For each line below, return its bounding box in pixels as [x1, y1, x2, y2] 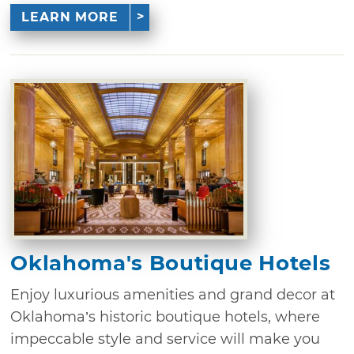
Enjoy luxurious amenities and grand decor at [10, 285, 336, 303]
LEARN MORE [21, 9, 119, 24]
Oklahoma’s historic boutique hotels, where [10, 307, 321, 326]
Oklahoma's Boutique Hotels [10, 250, 331, 276]
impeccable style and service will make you [10, 330, 321, 348]
